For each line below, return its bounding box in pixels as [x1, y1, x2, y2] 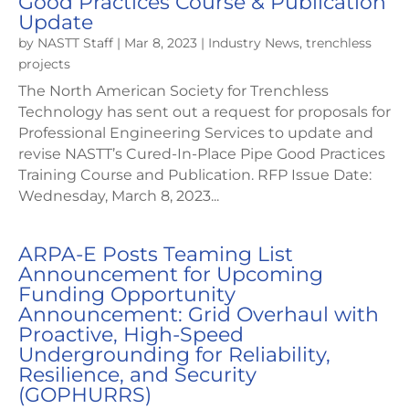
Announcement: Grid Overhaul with [18, 302, 379, 328]
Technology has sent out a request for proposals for [18, 103, 391, 121]
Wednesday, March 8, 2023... [18, 187, 219, 205]
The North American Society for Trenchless [18, 82, 329, 100]
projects [18, 56, 70, 73]
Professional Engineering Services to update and [18, 124, 373, 142]
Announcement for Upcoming [18, 262, 323, 288]
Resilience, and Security [18, 362, 257, 388]
